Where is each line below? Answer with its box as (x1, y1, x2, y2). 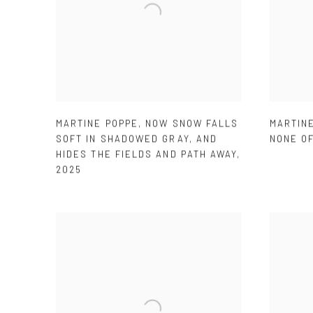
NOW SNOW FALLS (145, 118, 239, 130)
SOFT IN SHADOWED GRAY (56, 133, 189, 145)
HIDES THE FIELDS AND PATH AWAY (56, 149, 238, 161)
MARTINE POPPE (56, 118, 139, 130)
